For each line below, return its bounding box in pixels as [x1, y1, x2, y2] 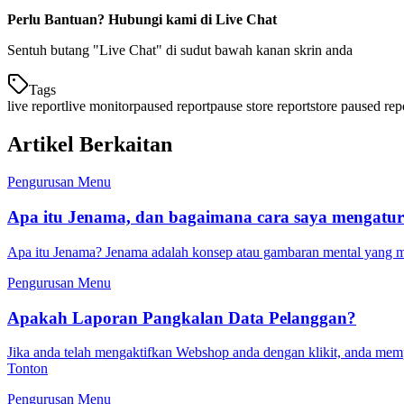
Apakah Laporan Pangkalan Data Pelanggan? [7, 308, 356, 327]
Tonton [7, 361, 48, 377]
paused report [133, 97, 210, 114]
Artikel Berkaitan [7, 132, 172, 156]
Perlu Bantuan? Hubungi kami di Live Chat [7, 11, 277, 27]
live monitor [65, 97, 133, 114]
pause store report [210, 97, 310, 114]
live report [7, 97, 65, 114]
